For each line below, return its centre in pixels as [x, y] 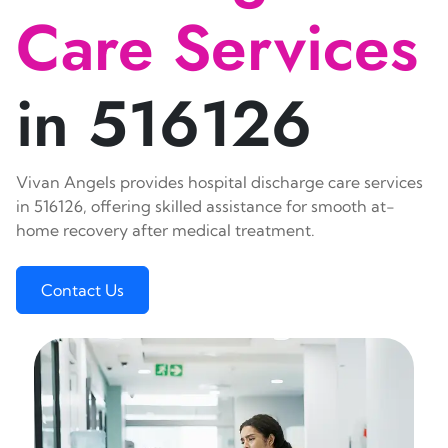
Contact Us [82, 290]
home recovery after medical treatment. [165, 230]
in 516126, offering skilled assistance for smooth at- [205, 206]
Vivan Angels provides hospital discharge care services [219, 182]
